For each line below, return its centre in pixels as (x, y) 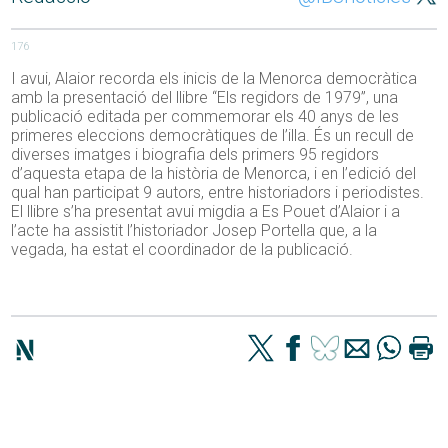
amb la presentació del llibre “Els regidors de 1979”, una (205, 98)
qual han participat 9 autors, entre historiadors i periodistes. (218, 193)
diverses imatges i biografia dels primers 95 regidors (195, 155)
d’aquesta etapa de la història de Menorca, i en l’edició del (214, 174)
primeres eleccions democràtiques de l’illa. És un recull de (213, 136)
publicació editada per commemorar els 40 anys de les (205, 117)
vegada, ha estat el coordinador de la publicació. (182, 250)
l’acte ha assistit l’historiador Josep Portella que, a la (194, 231)
